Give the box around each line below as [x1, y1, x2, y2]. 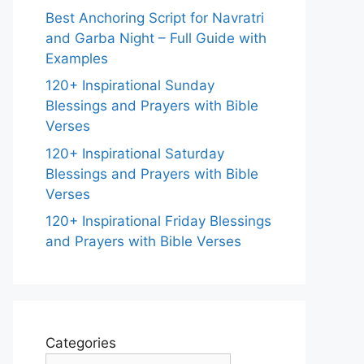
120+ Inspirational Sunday [45, 77, 214, 93]
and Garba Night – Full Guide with [45, 29, 266, 46]
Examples [45, 50, 108, 67]
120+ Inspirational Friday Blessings [45, 213, 271, 229]
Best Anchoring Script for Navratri [45, 9, 264, 26]
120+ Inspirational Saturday [45, 145, 224, 162]
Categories [45, 335, 116, 351]
